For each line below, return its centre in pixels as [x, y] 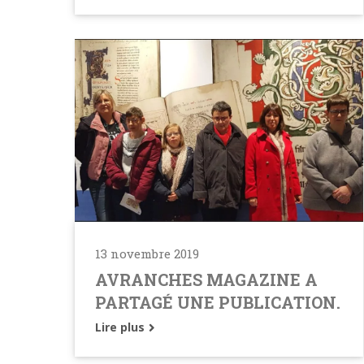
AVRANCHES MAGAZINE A [206, 280]
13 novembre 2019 [147, 254]
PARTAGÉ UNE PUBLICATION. [218, 303]
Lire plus [121, 327]
